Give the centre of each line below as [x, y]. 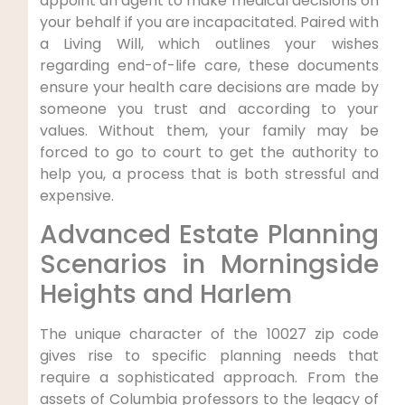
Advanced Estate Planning [209, 235]
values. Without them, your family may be [209, 130]
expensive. [76, 195]
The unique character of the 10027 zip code [209, 334]
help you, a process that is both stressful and [209, 174]
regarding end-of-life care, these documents [209, 65]
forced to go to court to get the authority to [209, 152]
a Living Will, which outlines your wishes [209, 43]
